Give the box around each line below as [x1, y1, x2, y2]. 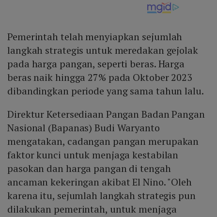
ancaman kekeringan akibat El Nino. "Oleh [7, 175, 192, 189]
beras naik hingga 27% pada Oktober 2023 [7, 71, 193, 84]
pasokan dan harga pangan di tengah [7, 162, 171, 175]
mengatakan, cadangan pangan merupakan [7, 135, 199, 148]
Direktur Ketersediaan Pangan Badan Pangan [7, 108, 205, 121]
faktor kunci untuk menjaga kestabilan [7, 148, 179, 162]
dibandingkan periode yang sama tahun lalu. [7, 84, 206, 98]
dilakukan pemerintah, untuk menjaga [7, 202, 177, 216]
